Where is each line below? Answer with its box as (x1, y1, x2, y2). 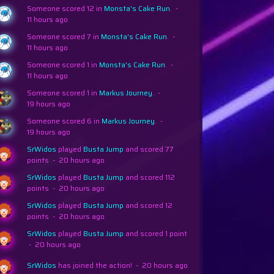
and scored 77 (123, 143, 174, 155)
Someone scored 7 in (26, 31, 101, 43)
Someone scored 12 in (26, 2, 104, 15)
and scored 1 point (123, 228, 187, 240)
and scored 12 (123, 199, 172, 212)
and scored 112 (123, 171, 175, 183)
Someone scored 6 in (26, 115, 102, 127)
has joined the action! (56, 259, 132, 272)
